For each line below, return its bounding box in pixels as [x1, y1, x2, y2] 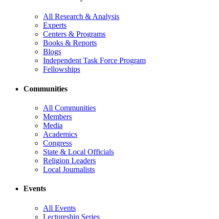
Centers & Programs [43, 30, 106, 39]
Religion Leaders [43, 156, 96, 165]
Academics [43, 130, 77, 138]
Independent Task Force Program [43, 56, 146, 65]
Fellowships [43, 65, 80, 74]
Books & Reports [43, 39, 97, 47]
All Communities [43, 104, 96, 112]
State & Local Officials [43, 148, 114, 156]
